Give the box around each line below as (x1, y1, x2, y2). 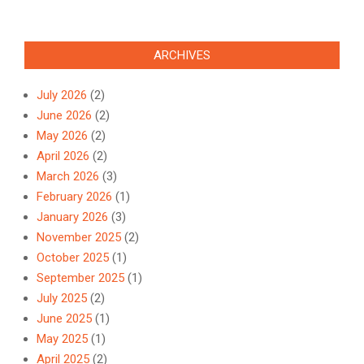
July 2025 (37, 291, 87, 306)
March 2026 (37, 169, 99, 184)
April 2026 (37, 149, 89, 164)
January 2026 (37, 210, 108, 225)
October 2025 (37, 250, 109, 266)
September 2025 (37, 271, 124, 286)
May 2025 (37, 331, 88, 347)
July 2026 (37, 88, 87, 103)
